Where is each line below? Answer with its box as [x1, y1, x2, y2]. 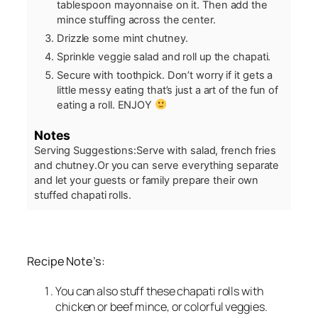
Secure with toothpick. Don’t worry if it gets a [57, 68, 273, 82]
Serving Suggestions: [34, 143, 136, 157]
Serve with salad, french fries [136, 143, 276, 157]
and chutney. [34, 158, 97, 172]
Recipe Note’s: [27, 253, 105, 270]
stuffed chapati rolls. [34, 188, 131, 202]
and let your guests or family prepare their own [34, 173, 259, 187]
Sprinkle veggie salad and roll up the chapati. [57, 50, 271, 63]
